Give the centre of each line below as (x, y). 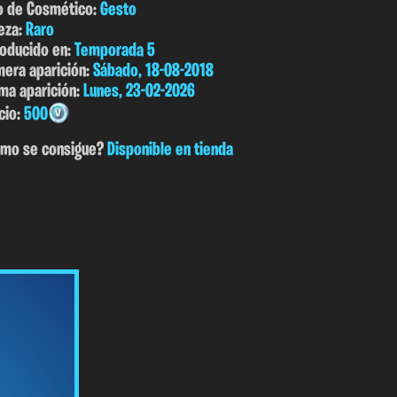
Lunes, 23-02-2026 (139, 91)
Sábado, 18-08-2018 (153, 71)
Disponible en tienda (170, 151)
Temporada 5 (115, 51)
